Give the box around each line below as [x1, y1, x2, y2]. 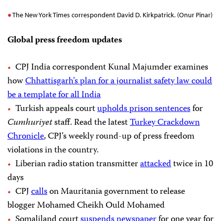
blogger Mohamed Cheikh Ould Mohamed [7, 198, 165, 214]
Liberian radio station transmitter [15, 157, 140, 172]
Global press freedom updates [7, 33, 122, 48]
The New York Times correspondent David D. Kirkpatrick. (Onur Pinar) [12, 10, 213, 20]
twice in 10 [171, 157, 213, 172]
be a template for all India [7, 88, 101, 103]
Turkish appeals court [15, 102, 97, 117]
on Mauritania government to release [47, 184, 185, 200]
